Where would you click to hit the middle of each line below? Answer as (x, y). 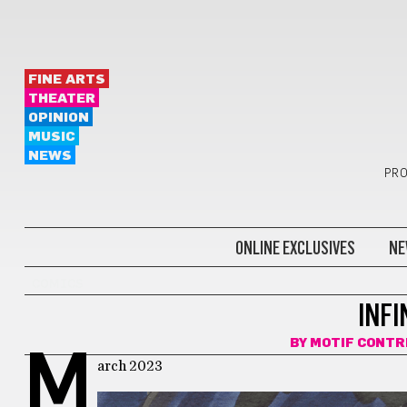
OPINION (58, 118)
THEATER (61, 99)
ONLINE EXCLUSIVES (295, 248)
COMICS (57, 284)
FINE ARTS (66, 79)
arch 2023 (129, 366)
